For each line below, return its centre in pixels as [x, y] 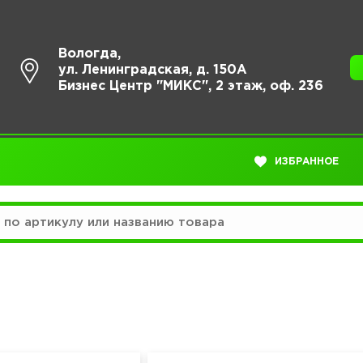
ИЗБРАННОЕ [307, 161]
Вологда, [90, 54]
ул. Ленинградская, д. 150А [153, 70]
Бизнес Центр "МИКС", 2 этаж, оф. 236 [191, 86]
